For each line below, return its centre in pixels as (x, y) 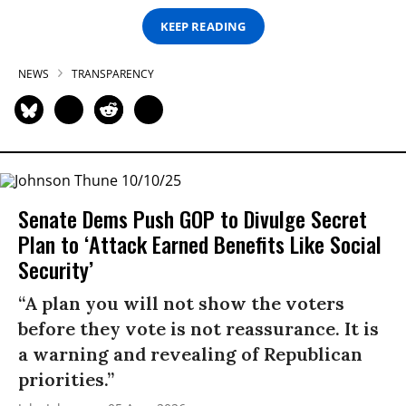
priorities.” (66, 380)
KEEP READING (203, 26)
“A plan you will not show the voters (181, 304)
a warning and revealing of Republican (190, 354)
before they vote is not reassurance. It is (198, 329)
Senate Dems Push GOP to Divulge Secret (193, 219)
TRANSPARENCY (113, 74)
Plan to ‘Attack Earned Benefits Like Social (200, 244)
